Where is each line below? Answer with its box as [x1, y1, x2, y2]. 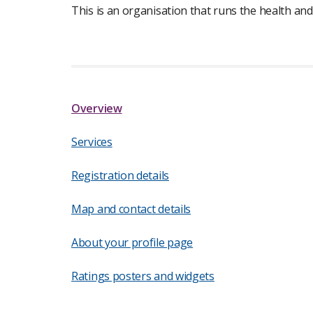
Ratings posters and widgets [71, 268, 214, 284]
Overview [71, 101, 122, 116]
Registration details [71, 168, 169, 183]
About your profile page [71, 235, 194, 250]
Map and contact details [71, 201, 191, 217]
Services [71, 134, 112, 150]
